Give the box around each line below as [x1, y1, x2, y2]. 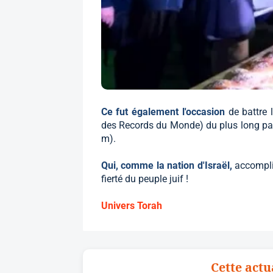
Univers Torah [101, 199, 162, 211]
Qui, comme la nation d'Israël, [101, 159, 235, 171]
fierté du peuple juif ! [101, 172, 188, 185]
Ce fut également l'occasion [101, 105, 229, 118]
